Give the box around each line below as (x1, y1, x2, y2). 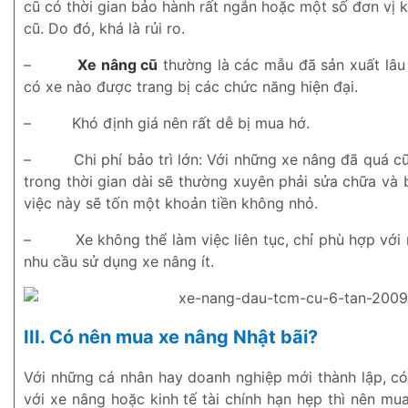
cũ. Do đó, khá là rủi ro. (24, 18, 185, 37)
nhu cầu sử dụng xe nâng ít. (24, 251, 214, 270)
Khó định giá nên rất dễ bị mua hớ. (72, 113, 310, 132)
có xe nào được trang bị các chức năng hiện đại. (24, 76, 358, 96)
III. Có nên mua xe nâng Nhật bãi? (24, 326, 318, 349)
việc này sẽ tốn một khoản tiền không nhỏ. (24, 193, 318, 212)
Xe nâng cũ (77, 55, 158, 74)
